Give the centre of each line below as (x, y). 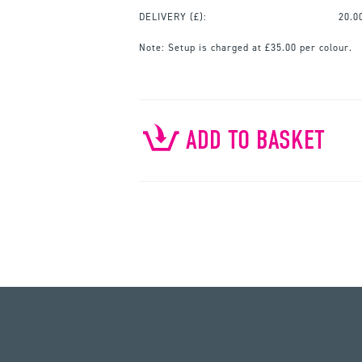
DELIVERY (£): (173, 17)
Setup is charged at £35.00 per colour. (259, 47)
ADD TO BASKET (255, 140)
